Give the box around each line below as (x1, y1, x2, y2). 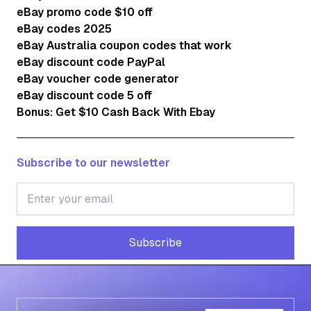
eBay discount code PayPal (17, 56, 165, 69)
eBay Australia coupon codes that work (17, 39, 232, 53)
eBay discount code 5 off (17, 89, 152, 103)
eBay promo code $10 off (17, 6, 153, 19)
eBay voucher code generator (17, 72, 179, 86)
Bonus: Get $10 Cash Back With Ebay (17, 106, 215, 119)
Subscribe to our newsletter (17, 156, 170, 170)
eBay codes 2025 (17, 22, 112, 36)
